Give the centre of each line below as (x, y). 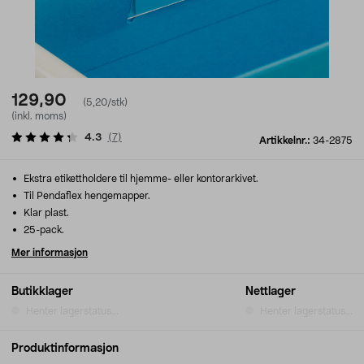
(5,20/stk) (105, 102)
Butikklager (42, 292)
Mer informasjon (50, 253)
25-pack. (43, 230)
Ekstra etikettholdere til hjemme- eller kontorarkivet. (140, 179)
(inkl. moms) (39, 116)
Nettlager (271, 292)
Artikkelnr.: (286, 141)
